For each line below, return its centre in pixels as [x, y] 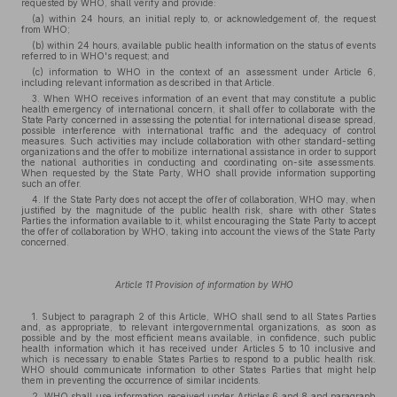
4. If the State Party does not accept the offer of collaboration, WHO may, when [204, 199]
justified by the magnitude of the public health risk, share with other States [198, 210]
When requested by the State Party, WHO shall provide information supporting [198, 173]
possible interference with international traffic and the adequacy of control [198, 130]
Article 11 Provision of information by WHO [204, 284]
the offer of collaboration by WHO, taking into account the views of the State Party [198, 231]
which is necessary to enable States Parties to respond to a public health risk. [198, 359]
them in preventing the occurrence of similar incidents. [141, 380]
